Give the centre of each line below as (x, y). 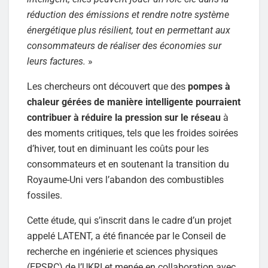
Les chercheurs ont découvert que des (107, 86)
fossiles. (45, 195)
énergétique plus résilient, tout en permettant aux (129, 30)
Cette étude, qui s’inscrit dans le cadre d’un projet (129, 220)
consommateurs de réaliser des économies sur (124, 45)
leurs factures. (57, 61)
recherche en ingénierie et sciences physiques (122, 251)
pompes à (209, 86)
